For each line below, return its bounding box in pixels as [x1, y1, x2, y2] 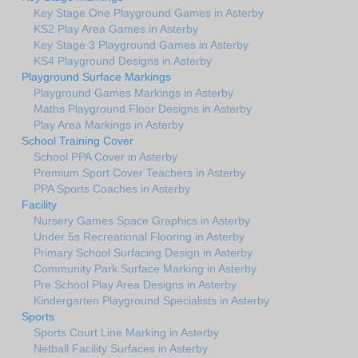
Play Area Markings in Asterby [34, 117, 184, 131]
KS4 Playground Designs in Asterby [34, 54, 212, 67]
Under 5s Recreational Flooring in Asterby [34, 229, 245, 243]
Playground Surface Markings [22, 70, 171, 83]
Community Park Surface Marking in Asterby [34, 261, 257, 275]
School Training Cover [22, 133, 133, 147]
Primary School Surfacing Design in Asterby [34, 245, 253, 259]
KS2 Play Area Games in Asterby [34, 22, 198, 35]
